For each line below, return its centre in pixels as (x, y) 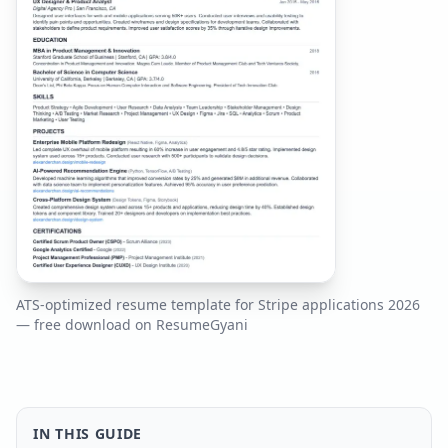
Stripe (278, 305)
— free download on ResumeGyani (132, 325)
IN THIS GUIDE (88, 434)
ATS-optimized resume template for (137, 305)
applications (343, 305)
